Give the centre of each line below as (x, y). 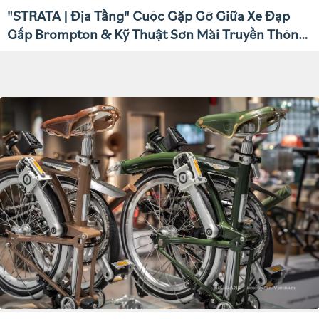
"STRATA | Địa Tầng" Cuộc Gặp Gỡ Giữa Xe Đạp (148, 15)
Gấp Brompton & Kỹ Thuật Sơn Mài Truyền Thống (157, 34)
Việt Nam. (37, 52)
